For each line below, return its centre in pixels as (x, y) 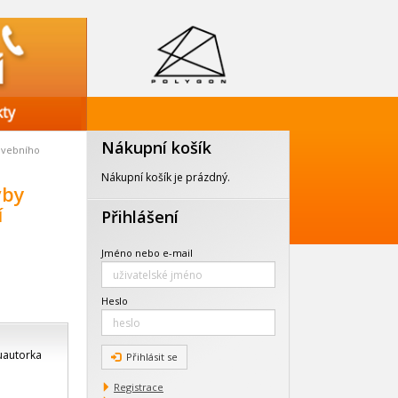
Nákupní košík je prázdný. (166, 178)
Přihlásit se (152, 357)
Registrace (139, 387)
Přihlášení (140, 217)
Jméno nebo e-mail (147, 253)
